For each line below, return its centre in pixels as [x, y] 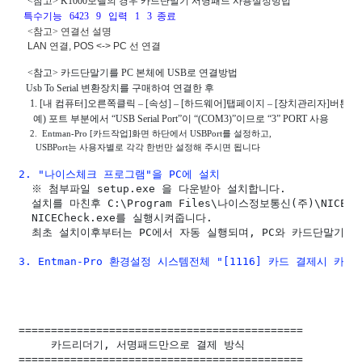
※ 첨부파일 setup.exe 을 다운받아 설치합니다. [155, 189]
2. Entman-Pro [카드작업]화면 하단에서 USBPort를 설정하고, [149, 134]
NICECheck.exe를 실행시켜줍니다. [115, 218]
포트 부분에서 [78, 119]
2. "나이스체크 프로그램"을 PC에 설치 [119, 175]
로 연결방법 [212, 73]
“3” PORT [287, 119]
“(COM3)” [213, 119]
